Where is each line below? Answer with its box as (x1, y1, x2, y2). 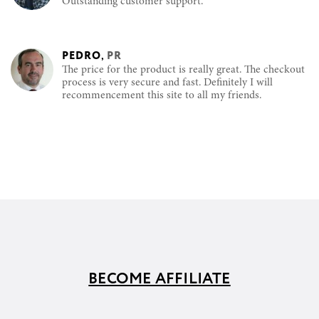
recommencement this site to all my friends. (62, 90, 262, 101)
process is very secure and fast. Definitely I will (62, 77, 273, 88)
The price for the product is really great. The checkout (62, 64, 305, 75)
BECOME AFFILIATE (88, 267, 231, 291)
